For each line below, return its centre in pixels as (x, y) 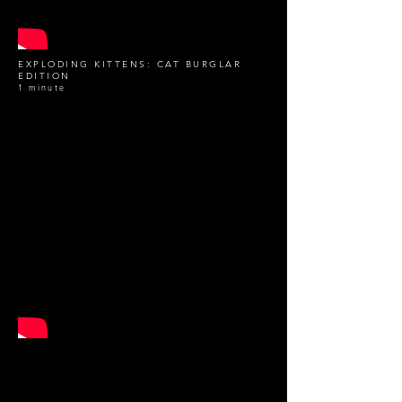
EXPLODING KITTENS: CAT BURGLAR (130, 64)
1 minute (42, 87)
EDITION (44, 76)
